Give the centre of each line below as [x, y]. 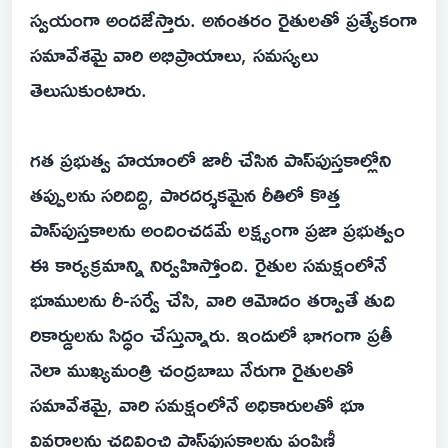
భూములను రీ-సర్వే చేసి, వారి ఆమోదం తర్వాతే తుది [212, 299]
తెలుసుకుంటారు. [88, 89]
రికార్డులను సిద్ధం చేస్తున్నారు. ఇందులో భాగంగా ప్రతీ [211, 334]
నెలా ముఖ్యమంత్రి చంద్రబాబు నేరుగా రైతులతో [192, 369]
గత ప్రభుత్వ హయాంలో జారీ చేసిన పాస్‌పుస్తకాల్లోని [210, 159]
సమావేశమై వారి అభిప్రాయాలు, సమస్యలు [174, 54]
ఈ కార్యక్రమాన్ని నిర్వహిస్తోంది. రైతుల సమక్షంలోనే [208, 264]
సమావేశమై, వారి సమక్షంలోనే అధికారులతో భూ [197, 404]
